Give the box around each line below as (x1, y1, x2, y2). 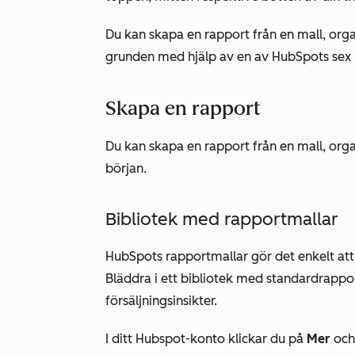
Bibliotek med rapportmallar (105, 208, 338, 230)
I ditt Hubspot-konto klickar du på (105, 331, 307, 346)
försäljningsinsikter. (105, 293, 217, 308)
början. (105, 161, 147, 176)
